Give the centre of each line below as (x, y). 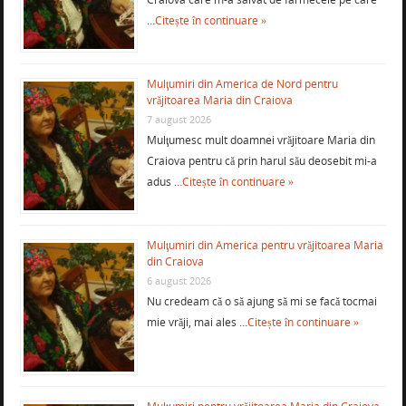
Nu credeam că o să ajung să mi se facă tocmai (261, 301)
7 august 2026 (179, 119)
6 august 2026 (179, 280)
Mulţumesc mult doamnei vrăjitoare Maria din (261, 140)
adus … (164, 181)
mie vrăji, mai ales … (197, 322)
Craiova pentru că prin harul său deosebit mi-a (261, 160)
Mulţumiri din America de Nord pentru (242, 83)
